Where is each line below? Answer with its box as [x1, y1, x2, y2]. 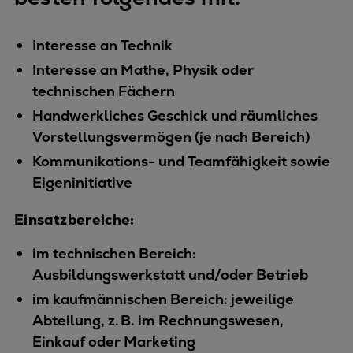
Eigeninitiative [32, 173, 132, 192]
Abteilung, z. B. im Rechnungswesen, [32, 311, 284, 330]
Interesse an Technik [32, 36, 173, 55]
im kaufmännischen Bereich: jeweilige [32, 290, 294, 309]
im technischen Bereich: [32, 244, 196, 263]
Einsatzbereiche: [14, 210, 135, 229]
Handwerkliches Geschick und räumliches [32, 106, 318, 125]
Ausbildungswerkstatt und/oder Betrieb [32, 266, 308, 284]
